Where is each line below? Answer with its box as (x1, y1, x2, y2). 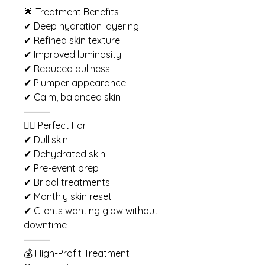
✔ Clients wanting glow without (24, 204, 158, 216)
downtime (24, 218, 67, 231)
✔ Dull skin (24, 133, 68, 146)
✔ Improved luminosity (24, 48, 121, 60)
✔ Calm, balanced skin (24, 91, 121, 103)
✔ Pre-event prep (24, 161, 99, 174)
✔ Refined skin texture (24, 34, 120, 46)
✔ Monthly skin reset (24, 190, 112, 202)
